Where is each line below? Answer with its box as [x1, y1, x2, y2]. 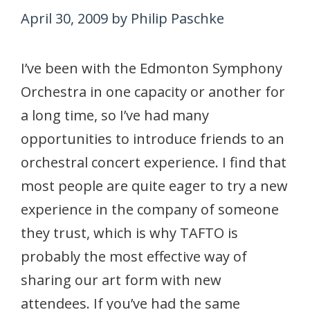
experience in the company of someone [21, 199, 279, 219]
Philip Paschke [131, 8, 224, 28]
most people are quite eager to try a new [21, 176, 288, 195]
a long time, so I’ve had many [21, 105, 209, 125]
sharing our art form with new [21, 270, 221, 289]
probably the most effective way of [21, 246, 247, 266]
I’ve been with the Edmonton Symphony [21, 58, 282, 77]
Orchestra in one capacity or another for [21, 82, 285, 101]
